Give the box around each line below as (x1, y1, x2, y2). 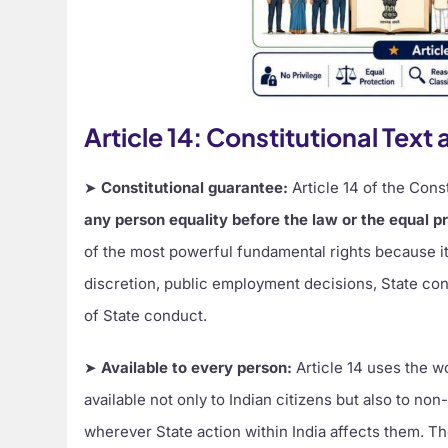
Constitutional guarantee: (101, 177, 289, 197)
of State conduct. (84, 305, 208, 325)
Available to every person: (101, 357, 293, 377)
